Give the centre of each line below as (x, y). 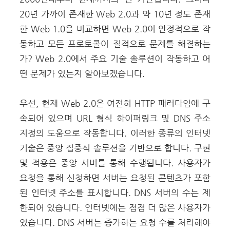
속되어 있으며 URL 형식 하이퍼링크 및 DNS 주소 (115, 118)
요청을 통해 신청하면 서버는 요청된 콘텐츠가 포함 (115, 178)
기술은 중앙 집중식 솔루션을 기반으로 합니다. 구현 (115, 148)
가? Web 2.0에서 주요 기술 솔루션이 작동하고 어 (115, 59)
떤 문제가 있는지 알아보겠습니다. (82, 73)
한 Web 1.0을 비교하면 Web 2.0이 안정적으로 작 (115, 29)
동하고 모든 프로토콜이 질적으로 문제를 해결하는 (115, 44)
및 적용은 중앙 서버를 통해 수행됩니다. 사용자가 (115, 163)
